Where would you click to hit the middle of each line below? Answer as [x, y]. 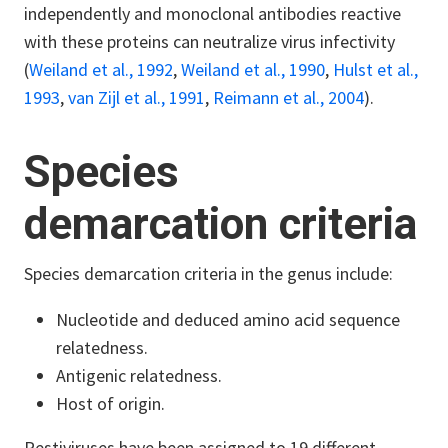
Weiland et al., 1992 [101, 69]
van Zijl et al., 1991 [136, 97]
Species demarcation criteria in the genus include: [208, 273]
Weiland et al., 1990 [253, 69]
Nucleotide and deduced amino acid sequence [228, 319]
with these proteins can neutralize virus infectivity [209, 41]
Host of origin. [112, 403]
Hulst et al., [375, 69]
